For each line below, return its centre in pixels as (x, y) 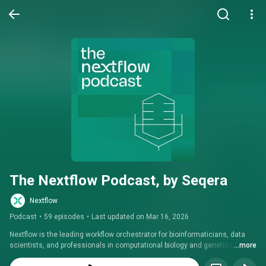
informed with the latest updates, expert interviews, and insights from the (130, 256)
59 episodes (64, 217)
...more (245, 245)
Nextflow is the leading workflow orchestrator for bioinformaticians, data (127, 235)
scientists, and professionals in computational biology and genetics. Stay (130, 245)
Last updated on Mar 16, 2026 (140, 217)
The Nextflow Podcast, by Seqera (118, 180)
